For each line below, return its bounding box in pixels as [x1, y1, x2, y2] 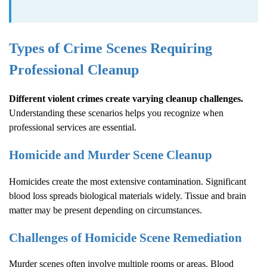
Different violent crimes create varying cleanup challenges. [9, 94, 243, 104]
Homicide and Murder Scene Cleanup [9, 148, 212, 162]
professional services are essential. [9, 122, 136, 133]
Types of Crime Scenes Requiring [9, 40, 212, 56]
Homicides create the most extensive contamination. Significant [9, 176, 246, 187]
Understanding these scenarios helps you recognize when [9, 108, 223, 119]
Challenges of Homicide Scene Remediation [9, 230, 242, 244]
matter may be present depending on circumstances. [9, 204, 202, 215]
